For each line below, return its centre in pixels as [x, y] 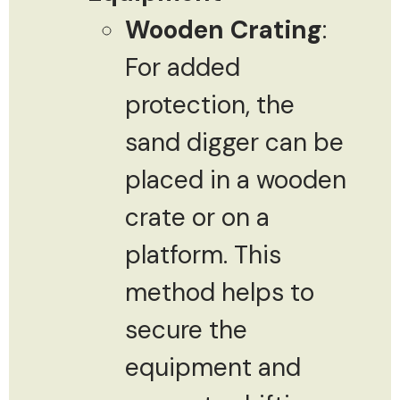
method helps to [220, 292]
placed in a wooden [236, 179]
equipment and [213, 367]
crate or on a [197, 217]
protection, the [210, 104]
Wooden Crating [224, 29]
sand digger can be [234, 142]
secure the [186, 329]
